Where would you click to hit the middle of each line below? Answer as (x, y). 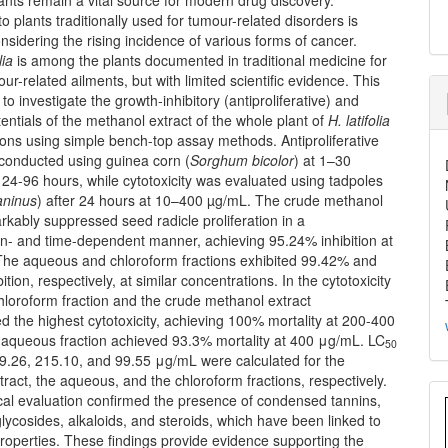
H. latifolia (359, 119)
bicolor (273, 159)
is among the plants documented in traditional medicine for (200, 59)
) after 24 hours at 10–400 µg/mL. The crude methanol (210, 199)
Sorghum (219, 159)
